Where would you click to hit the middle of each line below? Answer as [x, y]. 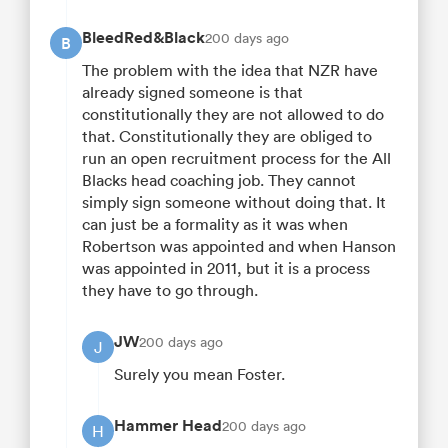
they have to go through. [170, 290]
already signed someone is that [192, 92]
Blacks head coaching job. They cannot [219, 180]
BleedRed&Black [143, 38]
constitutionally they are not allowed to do [233, 114]
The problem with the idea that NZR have [230, 70]
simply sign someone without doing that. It [234, 202]
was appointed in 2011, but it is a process [226, 268]
